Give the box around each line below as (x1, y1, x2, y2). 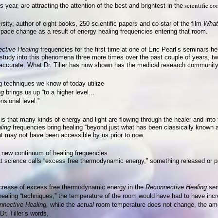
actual (77, 200, 94, 208)
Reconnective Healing (145, 183, 207, 191)
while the (48, 200, 77, 208)
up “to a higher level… (33, 89, 95, 96)
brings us (4, 89, 32, 96)
